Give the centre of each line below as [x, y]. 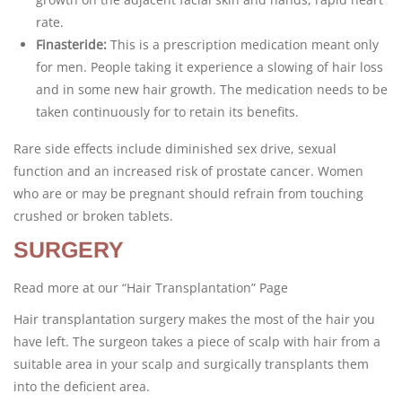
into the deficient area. [82, 386]
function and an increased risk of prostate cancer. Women [188, 171]
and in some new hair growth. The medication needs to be [212, 89]
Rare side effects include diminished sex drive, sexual [175, 149]
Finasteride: [71, 44]
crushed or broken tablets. [93, 216]
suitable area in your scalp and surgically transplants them [191, 364]
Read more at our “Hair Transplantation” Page [151, 288]
